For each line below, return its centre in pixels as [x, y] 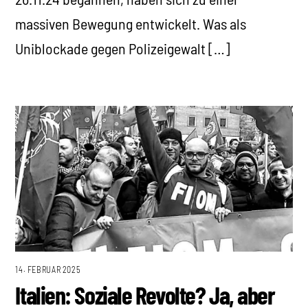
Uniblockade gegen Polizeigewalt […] [123, 48]
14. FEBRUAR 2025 [48, 269]
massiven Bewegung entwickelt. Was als [131, 24]
